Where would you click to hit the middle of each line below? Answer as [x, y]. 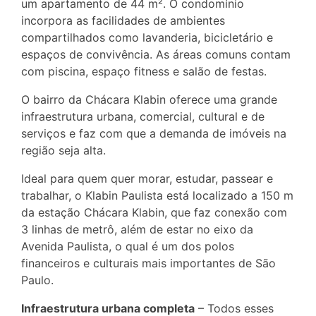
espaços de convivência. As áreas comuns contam [156, 54]
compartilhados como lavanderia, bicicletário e [147, 37]
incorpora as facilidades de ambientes [123, 20]
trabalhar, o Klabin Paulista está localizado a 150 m [157, 195]
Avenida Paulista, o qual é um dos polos [128, 246]
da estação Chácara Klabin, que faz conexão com [154, 212]
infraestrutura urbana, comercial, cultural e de [143, 116]
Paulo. [37, 280]
